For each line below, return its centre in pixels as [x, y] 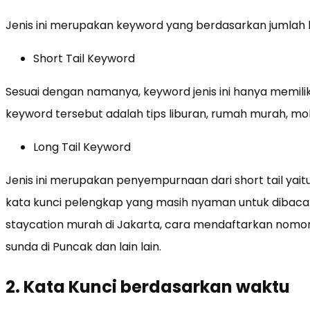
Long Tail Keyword [82, 147]
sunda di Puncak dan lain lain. [83, 246]
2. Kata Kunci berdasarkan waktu [148, 286]
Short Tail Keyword [84, 58]
